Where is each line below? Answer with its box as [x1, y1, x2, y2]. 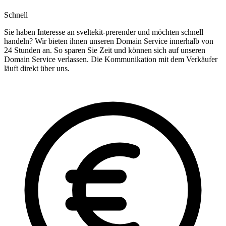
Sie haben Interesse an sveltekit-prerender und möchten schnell [4, 28, 203, 37]
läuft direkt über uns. [4, 64, 70, 73]
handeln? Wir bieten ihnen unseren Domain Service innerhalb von [4, 37, 213, 46]
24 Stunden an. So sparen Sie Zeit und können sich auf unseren [4, 46, 205, 55]
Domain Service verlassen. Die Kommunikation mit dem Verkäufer [4, 55, 217, 64]
